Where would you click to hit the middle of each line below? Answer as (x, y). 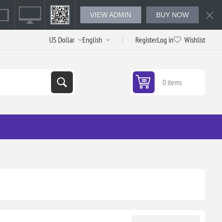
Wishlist (195, 40)
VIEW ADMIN (111, 15)
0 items (172, 82)
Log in (166, 40)
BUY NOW (172, 15)
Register (146, 40)
